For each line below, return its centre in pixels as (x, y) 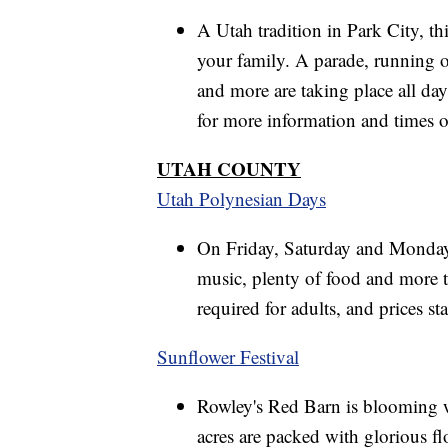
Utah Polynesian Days (241, 198)
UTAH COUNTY (229, 168)
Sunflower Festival (228, 356)
